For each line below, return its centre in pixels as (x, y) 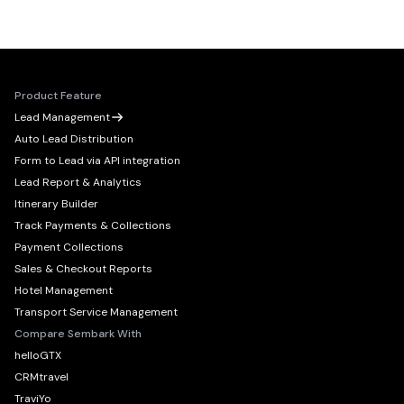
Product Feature (58, 96)
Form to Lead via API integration (97, 161)
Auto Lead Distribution (74, 139)
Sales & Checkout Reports (83, 269)
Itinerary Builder (56, 204)
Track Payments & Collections (93, 226)
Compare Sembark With (78, 334)
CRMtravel (41, 377)
